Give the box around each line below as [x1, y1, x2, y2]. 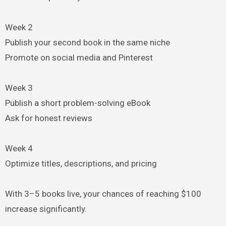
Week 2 [5, 22, 33, 32]
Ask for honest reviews [5, 112, 92, 123]
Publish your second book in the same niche [5, 37, 170, 47]
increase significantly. [5, 203, 87, 214]
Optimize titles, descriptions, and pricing [5, 158, 157, 168]
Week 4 [5, 143, 33, 153]
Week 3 [5, 82, 33, 93]
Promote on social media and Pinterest [5, 52, 153, 63]
